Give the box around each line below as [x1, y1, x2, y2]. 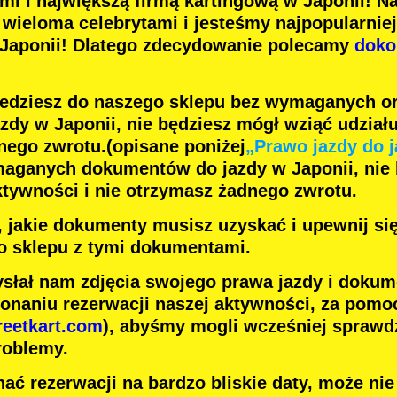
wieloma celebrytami [3, 13, 178, 34]
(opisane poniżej [106, 136, 245, 157]
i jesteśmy [178, 13, 276, 34]
